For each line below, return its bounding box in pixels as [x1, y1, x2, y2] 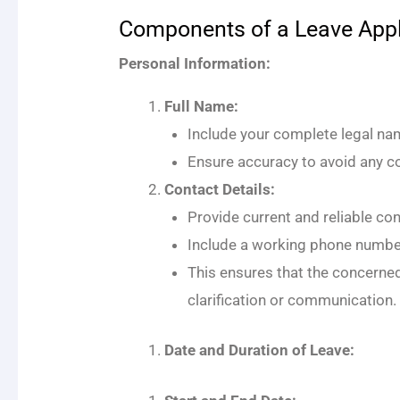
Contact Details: [164, 179, 276, 198]
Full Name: [164, 96, 239, 115]
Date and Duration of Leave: [164, 341, 355, 360]
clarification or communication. [187, 290, 396, 309]
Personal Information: [119, 54, 271, 72]
